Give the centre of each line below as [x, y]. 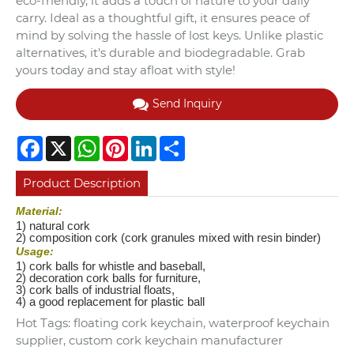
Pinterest [155, 141]
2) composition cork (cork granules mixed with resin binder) [168, 238]
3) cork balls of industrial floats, [95, 290]
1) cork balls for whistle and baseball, [111, 266]
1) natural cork [53, 226]
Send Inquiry [187, 104]
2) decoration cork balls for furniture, [108, 278]
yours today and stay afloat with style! [126, 70]
